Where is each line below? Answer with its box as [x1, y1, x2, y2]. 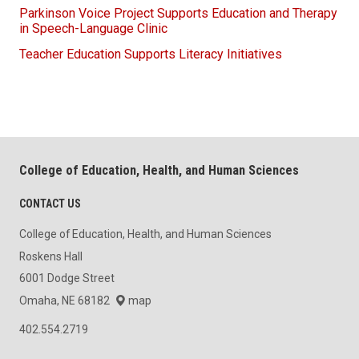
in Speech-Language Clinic [19, 21, 167, 37]
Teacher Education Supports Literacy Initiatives [19, 46, 282, 62]
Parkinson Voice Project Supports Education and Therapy [19, 6, 337, 22]
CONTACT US [19, 197, 81, 211]
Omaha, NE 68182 [19, 294, 115, 308]
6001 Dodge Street [19, 272, 115, 285]
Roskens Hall [19, 249, 83, 263]
